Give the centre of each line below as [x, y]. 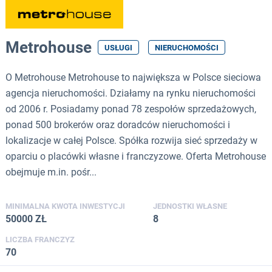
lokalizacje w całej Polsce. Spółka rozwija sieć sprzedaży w [131, 140]
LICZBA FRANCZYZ [40, 239]
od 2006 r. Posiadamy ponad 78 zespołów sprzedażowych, [131, 109]
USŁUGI [118, 47]
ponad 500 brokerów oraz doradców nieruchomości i [118, 124]
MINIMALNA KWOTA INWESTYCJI [65, 206]
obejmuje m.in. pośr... [51, 172]
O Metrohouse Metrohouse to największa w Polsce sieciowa [133, 77]
